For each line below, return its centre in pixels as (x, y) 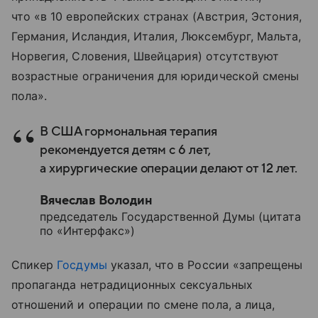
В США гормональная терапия (128, 131)
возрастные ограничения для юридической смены (155, 76)
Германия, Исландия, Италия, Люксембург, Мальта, (157, 36)
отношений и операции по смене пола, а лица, (143, 304)
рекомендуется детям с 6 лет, (125, 150)
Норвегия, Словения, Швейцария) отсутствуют (146, 56)
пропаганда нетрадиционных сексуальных (132, 284)
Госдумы (82, 264)
